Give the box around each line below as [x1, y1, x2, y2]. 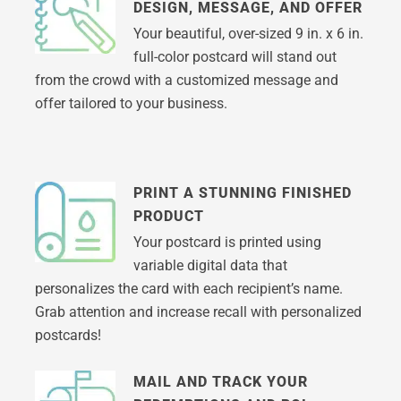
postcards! [34, 327, 101, 345]
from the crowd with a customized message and [34, 72, 338, 90]
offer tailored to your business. [34, 95, 227, 113]
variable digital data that [132, 257, 287, 275]
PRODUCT [132, 208, 204, 226]
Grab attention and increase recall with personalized [34, 303, 362, 321]
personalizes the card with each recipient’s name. [34, 280, 343, 298]
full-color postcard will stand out [132, 48, 337, 66]
